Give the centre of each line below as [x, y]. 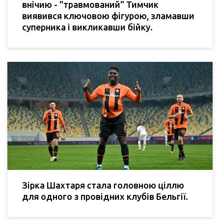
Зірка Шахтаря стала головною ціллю [103, 185]
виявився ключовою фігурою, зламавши [108, 16]
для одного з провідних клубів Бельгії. [105, 196]
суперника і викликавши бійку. [87, 27]
